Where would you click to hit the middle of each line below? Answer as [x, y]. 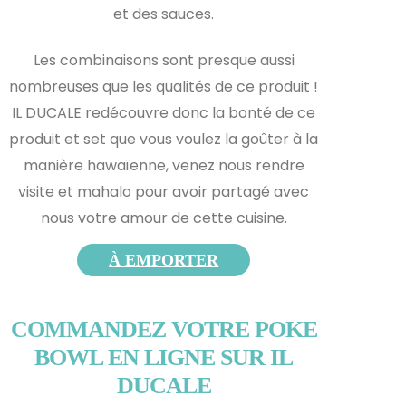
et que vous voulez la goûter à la [205, 139]
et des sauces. [164, 14]
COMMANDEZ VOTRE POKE [164, 329]
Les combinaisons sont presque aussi [164, 60]
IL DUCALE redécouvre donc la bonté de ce [164, 112]
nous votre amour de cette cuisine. [164, 217]
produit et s [50, 139]
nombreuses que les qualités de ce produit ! [164, 86]
